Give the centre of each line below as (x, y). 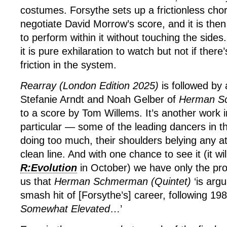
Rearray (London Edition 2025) (91, 85)
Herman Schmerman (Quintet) (123, 181)
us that (37, 181)
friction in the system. (70, 65)
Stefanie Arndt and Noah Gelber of (100, 99)
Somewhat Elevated (65, 209)
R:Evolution (49, 167)
